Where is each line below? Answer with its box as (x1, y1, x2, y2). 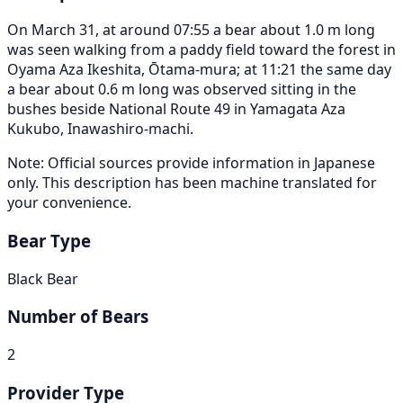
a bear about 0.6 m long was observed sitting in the (7, 79, 356, 100)
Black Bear (7, 268, 78, 289)
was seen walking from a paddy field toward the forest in (7, 40, 396, 60)
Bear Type (7, 228, 91, 252)
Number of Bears (7, 305, 148, 328)
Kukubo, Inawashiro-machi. (7, 119, 193, 139)
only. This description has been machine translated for (7, 173, 377, 193)
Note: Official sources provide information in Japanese (7, 153, 375, 174)
